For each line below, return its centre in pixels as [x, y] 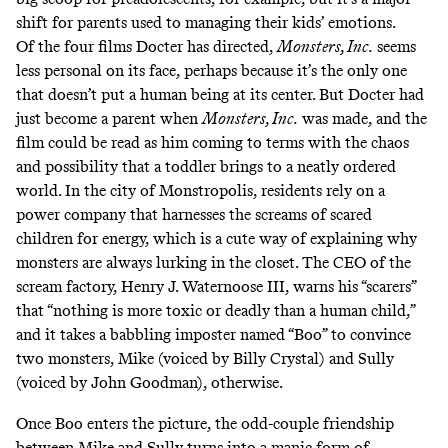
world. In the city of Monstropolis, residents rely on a [200, 191]
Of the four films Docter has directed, [146, 47]
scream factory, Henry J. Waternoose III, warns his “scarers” [216, 287]
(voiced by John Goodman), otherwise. [151, 383]
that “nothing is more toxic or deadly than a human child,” [215, 311]
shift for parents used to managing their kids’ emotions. [207, 23]
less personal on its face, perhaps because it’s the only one [211, 71]
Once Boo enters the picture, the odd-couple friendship [205, 423]
